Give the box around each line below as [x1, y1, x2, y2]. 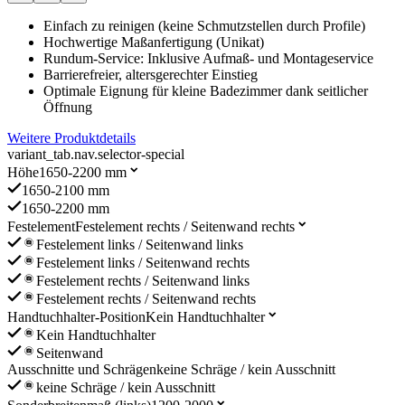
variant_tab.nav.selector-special [7, 146, 184, 163]
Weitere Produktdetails [7, 130, 136, 146]
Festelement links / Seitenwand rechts [36, 255, 250, 271]
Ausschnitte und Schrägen [7, 362, 156, 378]
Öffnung [43, 99, 92, 116]
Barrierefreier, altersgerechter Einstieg [43, 67, 258, 83]
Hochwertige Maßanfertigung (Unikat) [43, 34, 264, 51]
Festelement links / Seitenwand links [36, 237, 243, 253]
